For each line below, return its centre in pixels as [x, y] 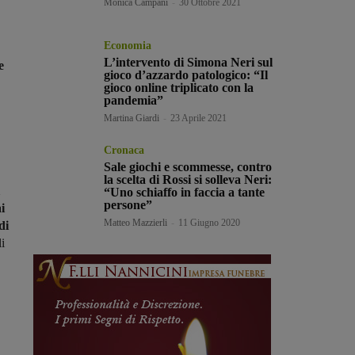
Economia [128, 45]
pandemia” [134, 100]
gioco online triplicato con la [179, 87]
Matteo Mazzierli [136, 222]
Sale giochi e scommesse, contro [188, 166]
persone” [128, 204]
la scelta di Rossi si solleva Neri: [188, 179]
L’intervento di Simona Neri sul [189, 62]
